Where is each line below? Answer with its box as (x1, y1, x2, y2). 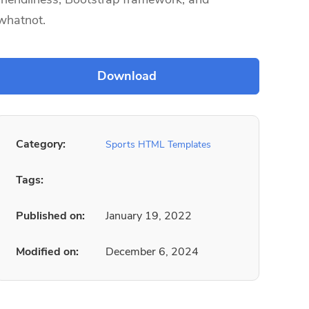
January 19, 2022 (106, 208, 192, 223)
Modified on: (16, 244, 79, 259)
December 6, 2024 (106, 244, 199, 259)
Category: (16, 137, 66, 152)
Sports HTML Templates (106, 138, 211, 151)
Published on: (16, 208, 85, 223)
